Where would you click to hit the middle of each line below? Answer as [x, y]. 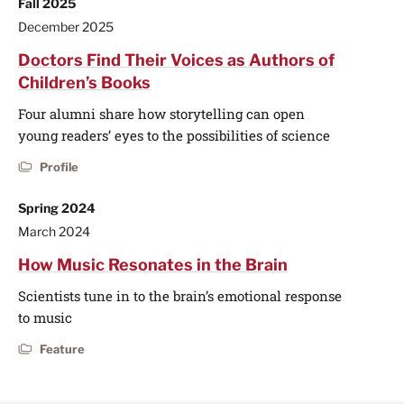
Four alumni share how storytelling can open [161, 113]
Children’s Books [84, 82]
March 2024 [54, 231]
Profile [59, 166]
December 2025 [66, 26]
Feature [62, 349]
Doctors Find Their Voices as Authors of [176, 60]
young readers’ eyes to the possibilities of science [174, 135]
